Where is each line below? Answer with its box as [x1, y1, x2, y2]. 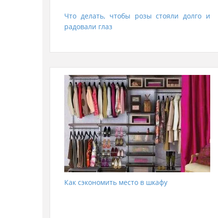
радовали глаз [64, 22, 112, 31]
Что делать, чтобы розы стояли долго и [64, 11, 210, 20]
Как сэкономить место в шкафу [64, 178, 167, 187]
